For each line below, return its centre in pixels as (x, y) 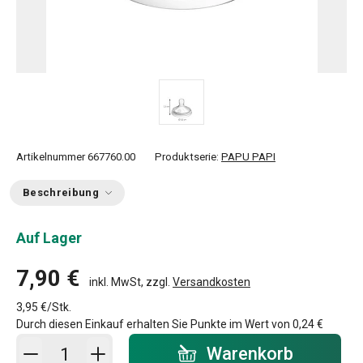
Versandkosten (211, 282)
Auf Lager (49, 238)
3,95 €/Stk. (44, 307)
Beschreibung (61, 192)
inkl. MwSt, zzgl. (131, 282)
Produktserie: (188, 157)
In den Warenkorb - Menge (116, 344)
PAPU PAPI (248, 157)
